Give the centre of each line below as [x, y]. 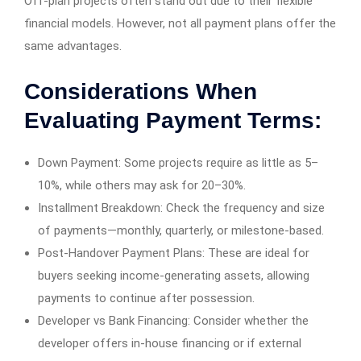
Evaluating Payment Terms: [173, 121]
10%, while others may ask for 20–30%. [142, 186]
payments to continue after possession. [146, 299]
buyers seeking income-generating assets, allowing [174, 276]
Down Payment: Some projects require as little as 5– [178, 163]
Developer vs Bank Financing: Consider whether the [173, 321]
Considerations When [141, 92]
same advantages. [73, 46]
